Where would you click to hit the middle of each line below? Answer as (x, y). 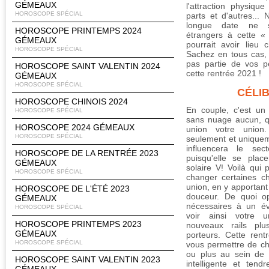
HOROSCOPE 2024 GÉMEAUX (75, 127)
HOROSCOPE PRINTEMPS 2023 (78, 224)
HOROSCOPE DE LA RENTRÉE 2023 (87, 153)
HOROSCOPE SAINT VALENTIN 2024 (88, 66)
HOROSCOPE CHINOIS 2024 (71, 101)
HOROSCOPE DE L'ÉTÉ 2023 (72, 189)
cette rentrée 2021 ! (224, 73)
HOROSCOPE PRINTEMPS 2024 (78, 31)
